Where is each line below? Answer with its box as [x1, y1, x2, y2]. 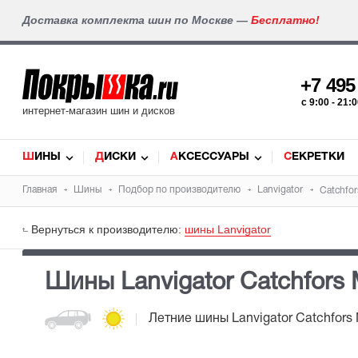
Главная [22, 185, 57, 194]
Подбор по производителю [118, 185, 241, 194]
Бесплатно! [251, 14, 320, 26]
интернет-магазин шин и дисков [22, 105, 175, 117]
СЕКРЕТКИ [292, 152, 344, 162]
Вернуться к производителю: [31, 223, 185, 236]
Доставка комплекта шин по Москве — [22, 14, 251, 26]
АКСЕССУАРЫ [178, 152, 249, 162]
